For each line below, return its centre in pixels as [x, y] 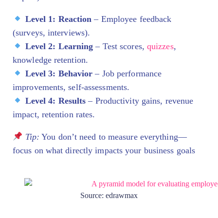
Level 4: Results [55, 101]
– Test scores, [120, 46]
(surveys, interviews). [52, 33]
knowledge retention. [50, 60]
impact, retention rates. [54, 115]
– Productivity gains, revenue [140, 101]
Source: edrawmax [109, 196]
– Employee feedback [132, 19]
